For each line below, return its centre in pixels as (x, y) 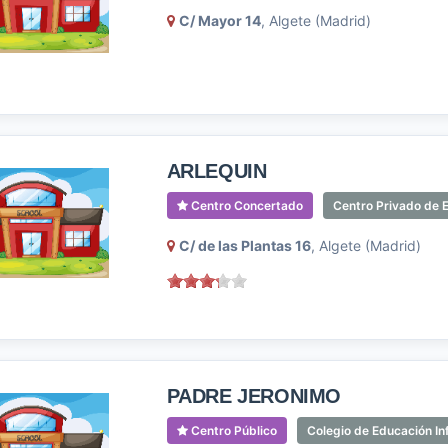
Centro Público (232, 430)
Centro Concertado (245, 205)
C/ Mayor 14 (219, 20)
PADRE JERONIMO (253, 396)
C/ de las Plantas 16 (244, 245)
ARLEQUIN (216, 171)
